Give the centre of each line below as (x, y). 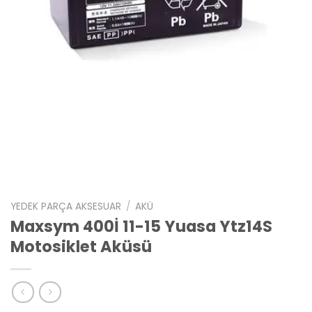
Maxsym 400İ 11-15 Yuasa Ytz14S (141, 227)
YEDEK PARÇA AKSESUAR (66, 206)
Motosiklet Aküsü (81, 247)
